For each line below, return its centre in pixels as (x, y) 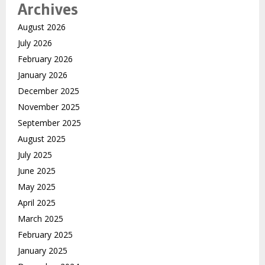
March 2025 (41, 219)
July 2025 (35, 155)
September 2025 (49, 123)
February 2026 (45, 59)
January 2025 (43, 251)
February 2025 (45, 235)
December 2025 (49, 91)
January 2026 (43, 75)
